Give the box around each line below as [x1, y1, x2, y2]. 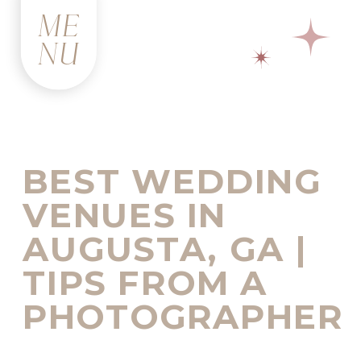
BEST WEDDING [23, 160, 322, 203]
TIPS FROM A [23, 262, 268, 305]
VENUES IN [23, 194, 226, 237]
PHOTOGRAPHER [23, 296, 343, 338]
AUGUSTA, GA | [23, 228, 308, 271]
